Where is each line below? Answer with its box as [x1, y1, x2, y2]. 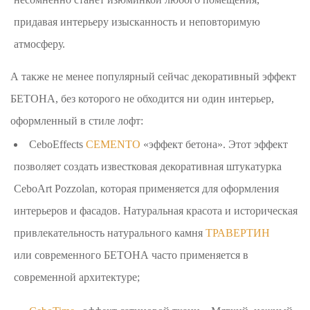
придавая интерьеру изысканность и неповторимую [14, 15, 261, 28]
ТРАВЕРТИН [206, 226, 271, 239]
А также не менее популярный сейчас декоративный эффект [10, 70, 297, 82]
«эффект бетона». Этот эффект [140, 138, 289, 150]
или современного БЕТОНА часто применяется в [14, 248, 249, 261]
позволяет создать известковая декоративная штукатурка [14, 160, 282, 172]
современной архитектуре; [14, 271, 140, 283]
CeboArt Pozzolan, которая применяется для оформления [14, 182, 280, 194]
